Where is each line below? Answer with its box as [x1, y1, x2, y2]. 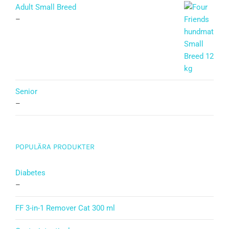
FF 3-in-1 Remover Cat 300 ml [15, 203, 115, 213]
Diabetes [15, 168, 45, 178]
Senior [15, 87, 37, 97]
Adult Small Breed [15, 3, 76, 12]
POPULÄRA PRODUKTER [15, 142, 95, 152]
